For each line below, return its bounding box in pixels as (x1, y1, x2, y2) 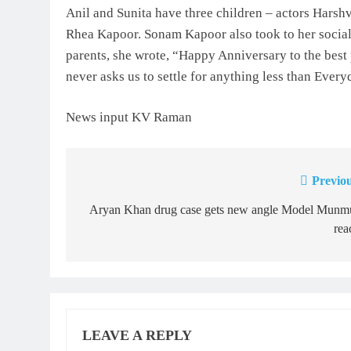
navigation (81, 202, 165, 223)
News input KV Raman (66, 110, 192, 125)
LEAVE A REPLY (82, 327, 192, 343)
